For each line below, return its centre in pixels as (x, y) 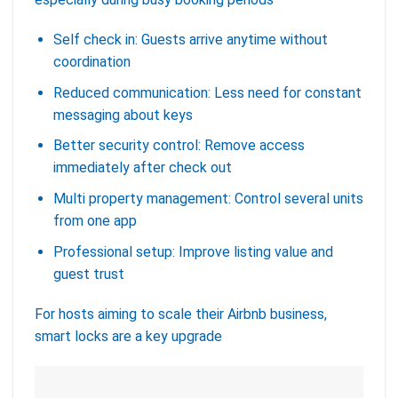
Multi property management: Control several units (208, 199)
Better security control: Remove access (179, 146)
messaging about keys (123, 115)
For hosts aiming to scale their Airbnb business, (181, 314)
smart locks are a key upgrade (128, 337)
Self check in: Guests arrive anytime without (190, 40)
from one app (95, 221)
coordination (92, 62)
